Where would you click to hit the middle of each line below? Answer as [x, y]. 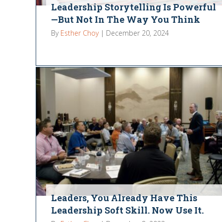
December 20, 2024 [137, 33]
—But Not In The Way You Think [125, 20]
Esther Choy [79, 33]
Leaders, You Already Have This [124, 197]
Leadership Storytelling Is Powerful [133, 7]
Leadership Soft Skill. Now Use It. [127, 210]
